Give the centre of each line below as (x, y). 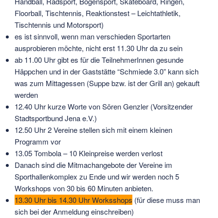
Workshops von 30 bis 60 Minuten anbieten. (84, 188)
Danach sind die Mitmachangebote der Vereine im (93, 164)
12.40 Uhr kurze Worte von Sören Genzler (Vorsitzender (104, 106)
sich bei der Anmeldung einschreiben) (74, 211)
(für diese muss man (166, 200)
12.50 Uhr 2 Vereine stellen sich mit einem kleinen (93, 129)
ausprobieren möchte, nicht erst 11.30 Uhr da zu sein (99, 48)
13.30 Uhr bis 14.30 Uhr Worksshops (73, 200)
